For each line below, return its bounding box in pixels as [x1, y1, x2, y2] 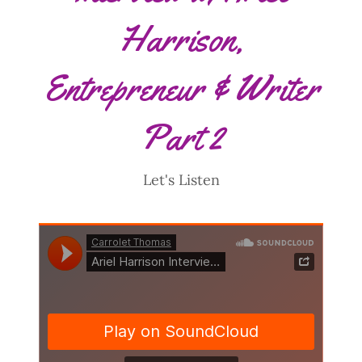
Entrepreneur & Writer [43, 65, 319, 111]
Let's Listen [142, 170, 220, 189]
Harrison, [119, 15, 243, 61]
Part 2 [140, 114, 222, 160]
